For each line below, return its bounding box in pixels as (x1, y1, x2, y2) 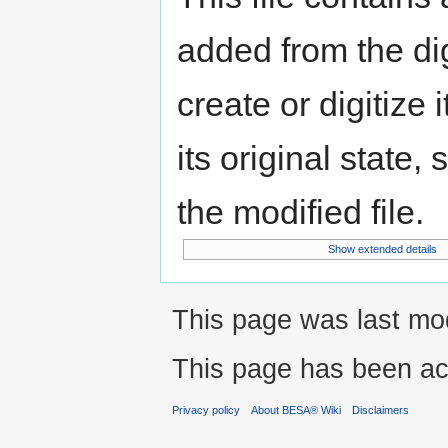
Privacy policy (172, 403, 240, 416)
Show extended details (328, 243, 438, 256)
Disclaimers (352, 403, 410, 416)
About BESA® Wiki (251, 403, 342, 416)
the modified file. (177, 193, 424, 232)
